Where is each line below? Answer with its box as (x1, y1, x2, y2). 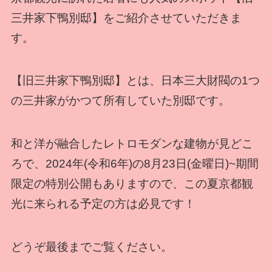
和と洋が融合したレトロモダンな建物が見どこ (10, 137, 253, 150)
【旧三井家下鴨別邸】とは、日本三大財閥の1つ (10, 74, 260, 87)
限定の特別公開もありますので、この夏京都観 (10, 177, 253, 190)
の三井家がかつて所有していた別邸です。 (10, 94, 230, 107)
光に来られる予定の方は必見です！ (10, 197, 195, 210)
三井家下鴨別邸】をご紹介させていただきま (10, 11, 242, 24)
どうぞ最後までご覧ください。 (10, 240, 172, 253)
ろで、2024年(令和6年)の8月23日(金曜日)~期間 (10, 157, 259, 170)
